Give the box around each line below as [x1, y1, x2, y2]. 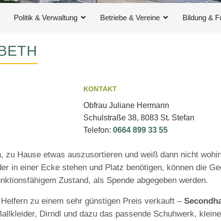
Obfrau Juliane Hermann [83, 101, 169, 110]
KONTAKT [83, 85, 117, 93]
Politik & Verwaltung [14, 13, 77, 22]
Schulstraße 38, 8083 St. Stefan [83, 113, 194, 122]
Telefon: [83, 126, 113, 134]
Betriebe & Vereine [100, 13, 160, 22]
